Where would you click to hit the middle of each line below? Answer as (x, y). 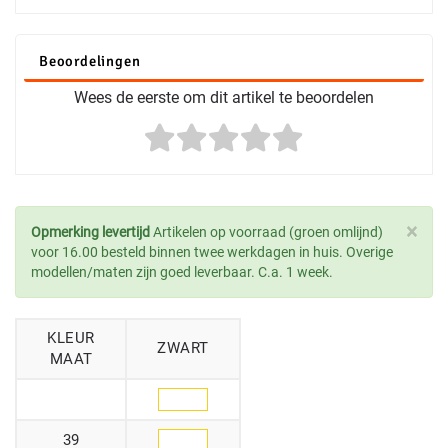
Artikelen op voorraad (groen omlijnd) (266, 231)
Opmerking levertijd (90, 231)
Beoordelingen (90, 60)
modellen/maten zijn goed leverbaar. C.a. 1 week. (182, 271)
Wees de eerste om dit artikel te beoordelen (224, 97)
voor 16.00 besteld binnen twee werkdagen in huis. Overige (212, 251)
